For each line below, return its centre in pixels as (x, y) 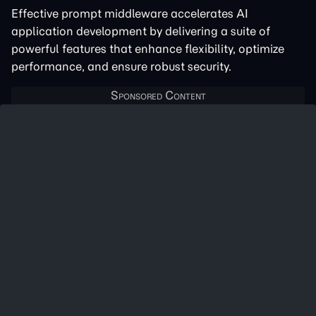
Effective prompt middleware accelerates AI (130, 13)
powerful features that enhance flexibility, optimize (148, 49)
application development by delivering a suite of (141, 31)
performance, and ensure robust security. (121, 66)
